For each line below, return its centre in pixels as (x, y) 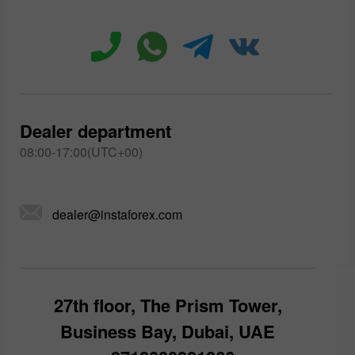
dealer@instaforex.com (117, 214)
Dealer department (95, 130)
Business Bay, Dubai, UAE (168, 331)
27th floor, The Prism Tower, (168, 305)
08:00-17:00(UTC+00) (81, 151)
